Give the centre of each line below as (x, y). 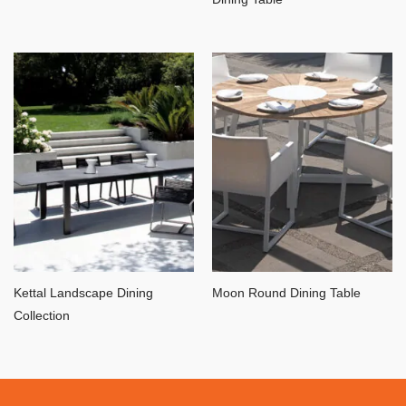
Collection (42, 316)
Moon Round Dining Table (286, 294)
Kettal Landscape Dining (83, 294)
